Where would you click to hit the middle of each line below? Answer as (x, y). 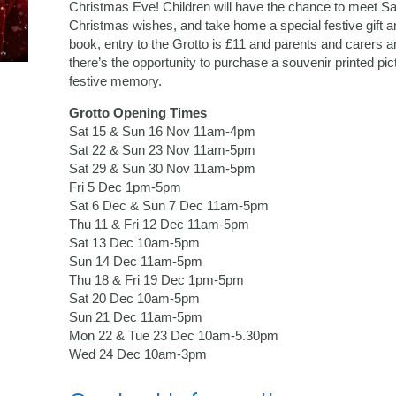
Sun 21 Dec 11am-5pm (135, 317)
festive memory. (115, 81)
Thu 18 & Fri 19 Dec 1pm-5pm (156, 280)
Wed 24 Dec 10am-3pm (137, 354)
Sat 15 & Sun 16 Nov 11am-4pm (162, 132)
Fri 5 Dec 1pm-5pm (125, 187)
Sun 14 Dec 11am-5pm (135, 262)
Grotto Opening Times (137, 113)
